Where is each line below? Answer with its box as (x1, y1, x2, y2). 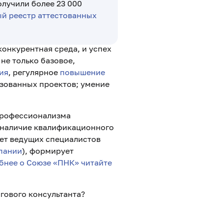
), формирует (22, 146, 74, 156)
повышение (60, 67, 105, 77)
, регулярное (8, 67, 60, 77)
